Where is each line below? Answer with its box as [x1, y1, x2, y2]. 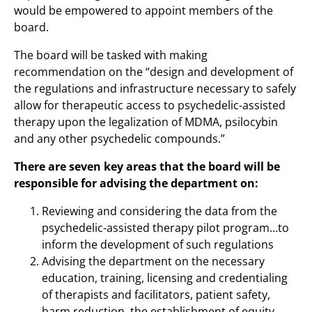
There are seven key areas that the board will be [14, 159, 280, 174]
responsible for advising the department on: [14, 175, 258, 191]
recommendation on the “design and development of [14, 64, 293, 79]
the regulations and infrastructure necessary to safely [14, 81, 296, 96]
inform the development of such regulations [42, 237, 274, 252]
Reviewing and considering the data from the [42, 203, 277, 219]
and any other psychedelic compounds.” [14, 131, 225, 146]
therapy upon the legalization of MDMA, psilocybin [14, 114, 278, 130]
